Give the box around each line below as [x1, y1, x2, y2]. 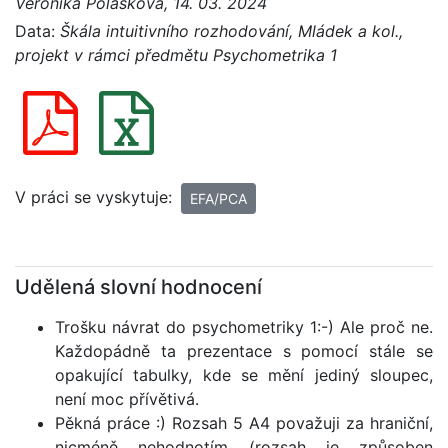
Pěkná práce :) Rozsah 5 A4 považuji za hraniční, [55, 413, 433, 433]
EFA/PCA [190, 190, 247, 207]
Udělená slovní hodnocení [15, 275, 262, 299]
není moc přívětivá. [55, 389, 199, 409]
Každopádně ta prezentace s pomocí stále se [55, 341, 433, 361]
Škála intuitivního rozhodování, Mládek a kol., [60, 21, 403, 41]
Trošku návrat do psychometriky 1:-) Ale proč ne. [55, 317, 433, 337]
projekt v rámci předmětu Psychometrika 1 [15, 45, 337, 65]
